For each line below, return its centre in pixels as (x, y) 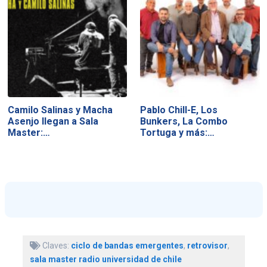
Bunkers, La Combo (184, 122)
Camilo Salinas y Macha (60, 110)
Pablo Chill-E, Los (179, 110)
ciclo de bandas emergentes (127, 245)
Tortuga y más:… (178, 133)
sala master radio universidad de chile (105, 259)
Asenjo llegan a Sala (53, 122)
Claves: (55, 245)
